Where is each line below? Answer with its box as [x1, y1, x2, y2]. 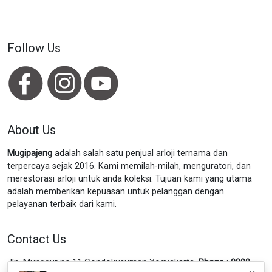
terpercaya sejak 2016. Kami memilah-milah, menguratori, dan [7, 161, 251, 171]
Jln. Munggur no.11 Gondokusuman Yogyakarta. [7, 257, 199, 268]
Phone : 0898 [199, 257, 250, 268]
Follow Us [7, 41, 61, 55]
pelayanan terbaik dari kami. [7, 199, 117, 209]
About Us [7, 123, 56, 137]
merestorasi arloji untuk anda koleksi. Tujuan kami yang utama [7, 174, 252, 184]
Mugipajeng [7, 148, 52, 158]
